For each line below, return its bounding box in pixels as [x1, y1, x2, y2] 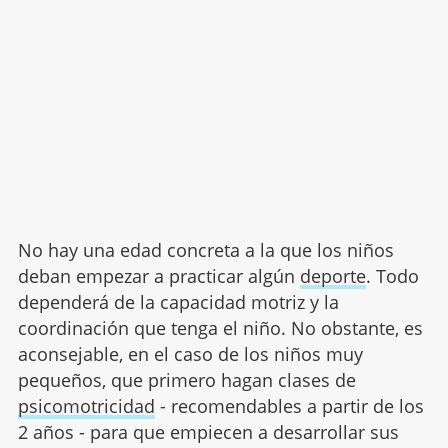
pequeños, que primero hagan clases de [17, 368, 356, 393]
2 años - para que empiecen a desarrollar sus [17, 420, 399, 445]
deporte [299, 264, 366, 289]
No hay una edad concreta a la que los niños [17, 238, 394, 263]
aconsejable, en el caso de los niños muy [17, 342, 363, 367]
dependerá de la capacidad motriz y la [17, 290, 339, 315]
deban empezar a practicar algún [17, 264, 300, 289]
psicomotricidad [17, 394, 155, 419]
